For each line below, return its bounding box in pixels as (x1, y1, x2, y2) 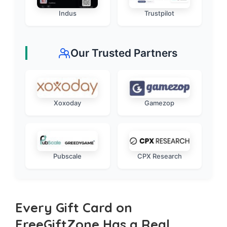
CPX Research (137, 152, 182, 161)
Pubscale (53, 152, 82, 161)
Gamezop (144, 99, 175, 107)
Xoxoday (54, 99, 82, 107)
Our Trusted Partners (70, 47, 177, 60)
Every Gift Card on (15, 199, 132, 216)
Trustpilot (144, 9, 175, 18)
